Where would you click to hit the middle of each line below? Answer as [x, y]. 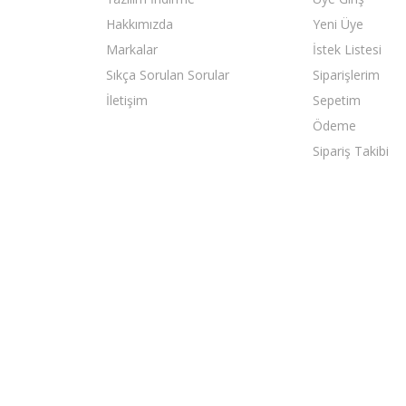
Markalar [132, 49]
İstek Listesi [347, 49]
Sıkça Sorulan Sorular [168, 75]
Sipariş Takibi [351, 151]
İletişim [127, 100]
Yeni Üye [338, 24]
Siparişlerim [346, 75]
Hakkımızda [140, 24]
